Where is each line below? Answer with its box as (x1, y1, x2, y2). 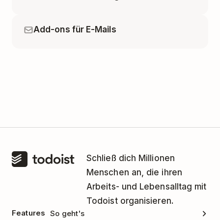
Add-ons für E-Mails (33, 25, 116, 35)
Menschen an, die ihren (86, 167, 182, 178)
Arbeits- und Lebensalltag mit (86, 182, 207, 192)
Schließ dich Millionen (86, 153, 175, 164)
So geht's (50, 208, 85, 218)
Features (12, 208, 46, 218)
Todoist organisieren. (86, 196, 174, 206)
